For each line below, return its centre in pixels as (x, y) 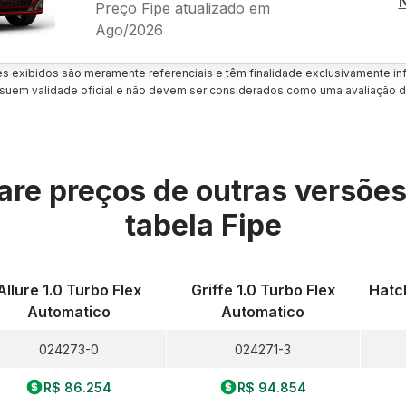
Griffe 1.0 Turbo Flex (263, 290)
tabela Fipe (203, 225)
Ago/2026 (129, 29)
